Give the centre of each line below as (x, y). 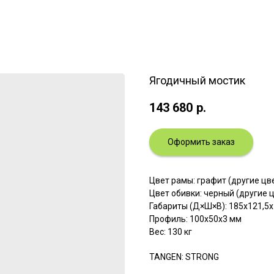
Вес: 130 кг (171, 231)
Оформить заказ (201, 142)
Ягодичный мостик (197, 80)
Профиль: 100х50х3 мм (195, 219)
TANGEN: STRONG (184, 257)
